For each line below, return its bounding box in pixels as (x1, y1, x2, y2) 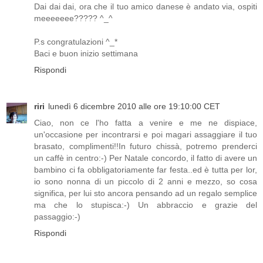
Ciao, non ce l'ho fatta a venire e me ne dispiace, (34, 118, 257, 128)
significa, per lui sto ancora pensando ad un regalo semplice (34, 188, 257, 198)
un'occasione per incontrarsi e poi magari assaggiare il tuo (34, 130, 257, 140)
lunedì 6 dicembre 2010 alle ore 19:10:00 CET (48, 102, 220, 112)
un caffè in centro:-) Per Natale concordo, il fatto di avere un (34, 153, 257, 163)
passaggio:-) (34, 212, 80, 222)
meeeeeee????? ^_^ (34, 14, 113, 23)
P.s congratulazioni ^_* (34, 37, 117, 47)
